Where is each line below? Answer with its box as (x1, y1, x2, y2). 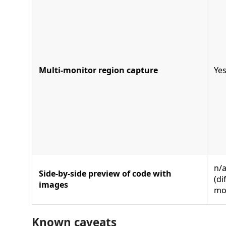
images (39, 179, 68, 190)
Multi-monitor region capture (39, 64, 158, 76)
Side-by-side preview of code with (39, 167, 172, 179)
